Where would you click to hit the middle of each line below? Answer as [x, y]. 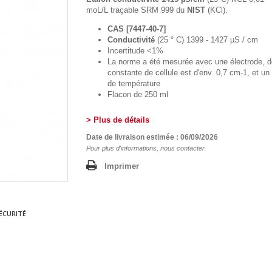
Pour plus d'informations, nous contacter [145, 148]
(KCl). [216, 10]
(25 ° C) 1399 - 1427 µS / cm [206, 40]
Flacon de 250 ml [138, 95]
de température [134, 84]
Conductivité [131, 40]
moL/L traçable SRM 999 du [136, 10]
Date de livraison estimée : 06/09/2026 [152, 138]
